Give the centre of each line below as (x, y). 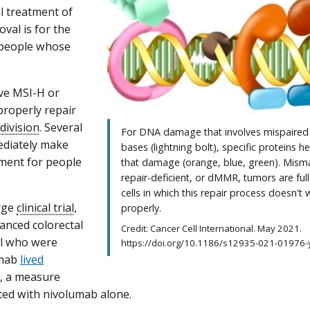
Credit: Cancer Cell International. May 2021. (212, 228)
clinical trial (45, 207)
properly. (143, 208)
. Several (61, 127)
